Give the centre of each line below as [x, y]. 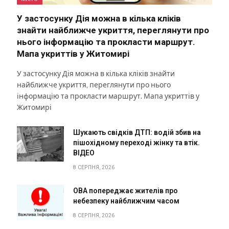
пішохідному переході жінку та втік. [136, 142]
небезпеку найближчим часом [126, 201]
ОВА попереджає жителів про [125, 190]
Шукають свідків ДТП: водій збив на [137, 132]
